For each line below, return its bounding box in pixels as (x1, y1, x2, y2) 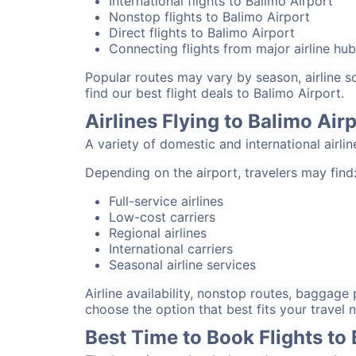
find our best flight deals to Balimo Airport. (85, 85, 344, 101)
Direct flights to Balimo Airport (109, 25, 295, 41)
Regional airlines (109, 225, 207, 241)
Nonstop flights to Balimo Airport (109, 9, 310, 25)
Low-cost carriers (109, 209, 215, 225)
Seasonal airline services (109, 257, 256, 273)
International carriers (109, 241, 233, 257)
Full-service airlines (109, 193, 223, 209)
